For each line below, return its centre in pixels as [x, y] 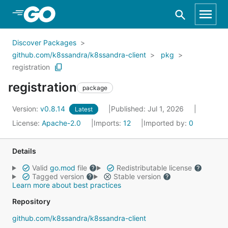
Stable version [137, 176]
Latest [84, 109]
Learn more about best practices [67, 185]
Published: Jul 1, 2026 [148, 109]
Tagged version [58, 176]
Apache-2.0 [61, 123]
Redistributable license [154, 168]
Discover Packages [44, 42]
